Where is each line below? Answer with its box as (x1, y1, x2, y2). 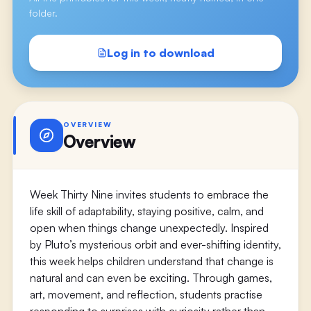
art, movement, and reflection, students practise (29, 287, 262, 301)
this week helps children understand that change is (29, 254, 274, 268)
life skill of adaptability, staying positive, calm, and (29, 204, 264, 218)
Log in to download (106, 46, 215, 60)
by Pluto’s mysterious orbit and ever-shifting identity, (29, 237, 281, 251)
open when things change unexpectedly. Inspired (29, 221, 269, 235)
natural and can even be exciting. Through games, (29, 271, 272, 285)
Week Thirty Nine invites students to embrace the (29, 187, 269, 201)
